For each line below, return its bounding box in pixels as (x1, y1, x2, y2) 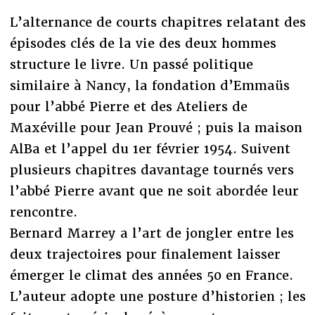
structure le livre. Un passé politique (9, 56, 253, 72)
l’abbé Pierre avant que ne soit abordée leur (9, 182, 299, 199)
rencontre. (9, 203, 77, 220)
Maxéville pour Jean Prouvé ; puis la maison (9, 119, 302, 136)
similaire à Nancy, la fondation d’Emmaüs (9, 77, 290, 94)
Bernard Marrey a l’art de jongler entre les (9, 224, 294, 241)
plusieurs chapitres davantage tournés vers (9, 161, 294, 178)
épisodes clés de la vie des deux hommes (9, 34, 276, 51)
